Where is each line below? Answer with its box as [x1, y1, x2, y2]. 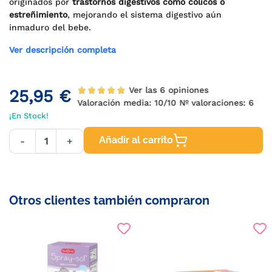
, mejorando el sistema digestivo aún [67, 10, 222, 19]
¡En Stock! [9, 111, 49, 120]
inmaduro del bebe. [9, 22, 91, 32]
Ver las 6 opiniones [129, 85, 209, 95]
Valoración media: [77, 98, 155, 107]
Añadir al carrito [99, 134, 173, 146]
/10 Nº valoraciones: [163, 98, 249, 107]
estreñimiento [9, 10, 67, 19]
